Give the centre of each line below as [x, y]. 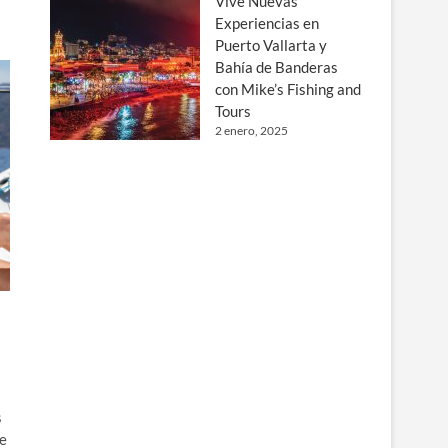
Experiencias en [267, 23]
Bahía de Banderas [276, 67]
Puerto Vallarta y [271, 45]
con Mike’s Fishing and [288, 89]
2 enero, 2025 [251, 130]
